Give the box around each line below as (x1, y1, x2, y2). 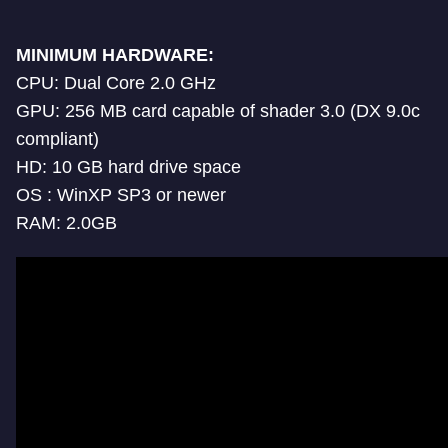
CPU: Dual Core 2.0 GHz (16, 73, 216, 94)
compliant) (16, 129, 99, 150)
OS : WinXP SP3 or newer (16, 185, 226, 206)
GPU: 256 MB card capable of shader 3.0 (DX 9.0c (16, 101, 420, 122)
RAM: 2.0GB (16, 213, 117, 234)
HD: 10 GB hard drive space (16, 157, 241, 178)
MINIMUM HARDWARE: (16, 45, 214, 66)
